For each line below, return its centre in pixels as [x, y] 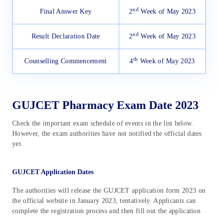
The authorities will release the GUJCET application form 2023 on [109, 190]
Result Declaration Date [66, 36]
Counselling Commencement [66, 61]
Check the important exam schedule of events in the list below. [103, 124]
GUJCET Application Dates [53, 172]
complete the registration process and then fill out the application [107, 211]
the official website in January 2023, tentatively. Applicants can [104, 200]
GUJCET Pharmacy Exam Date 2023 [105, 105]
